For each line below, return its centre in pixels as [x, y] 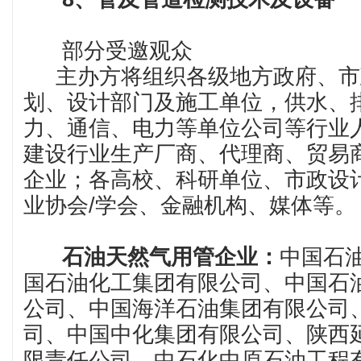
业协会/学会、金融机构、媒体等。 [190, 205]
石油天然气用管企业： [171, 257]
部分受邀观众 [108, 51]
